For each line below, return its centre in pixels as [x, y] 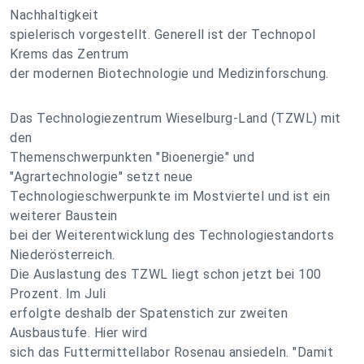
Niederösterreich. [63, 255]
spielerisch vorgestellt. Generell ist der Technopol [163, 35]
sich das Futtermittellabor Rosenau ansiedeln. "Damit [171, 352]
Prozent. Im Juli [58, 294]
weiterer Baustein [64, 216]
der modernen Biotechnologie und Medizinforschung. [169, 74]
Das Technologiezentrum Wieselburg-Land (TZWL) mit [175, 118]
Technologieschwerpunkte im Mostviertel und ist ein [170, 196]
